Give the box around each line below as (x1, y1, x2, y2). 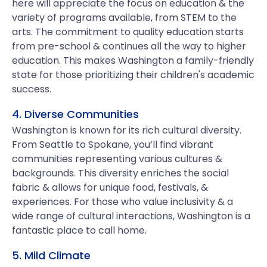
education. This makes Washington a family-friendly (12, 54, 254, 67)
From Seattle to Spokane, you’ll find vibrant (12, 138, 213, 151)
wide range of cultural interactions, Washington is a (12, 209, 250, 223)
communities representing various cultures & (12, 152, 222, 166)
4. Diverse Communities (12, 107, 139, 122)
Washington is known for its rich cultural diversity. (12, 123, 241, 137)
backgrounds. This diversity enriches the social (12, 166, 229, 180)
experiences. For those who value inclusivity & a (12, 195, 233, 209)
